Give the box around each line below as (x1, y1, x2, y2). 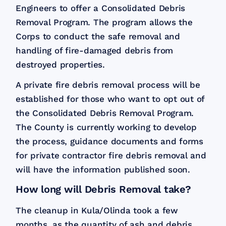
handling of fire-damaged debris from (16, 45, 174, 55)
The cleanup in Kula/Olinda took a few (16, 205, 178, 215)
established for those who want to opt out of (16, 93, 205, 104)
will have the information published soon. (16, 164, 190, 175)
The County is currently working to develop (16, 122, 197, 132)
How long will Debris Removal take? (16, 183, 191, 195)
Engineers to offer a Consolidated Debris (16, 3, 186, 13)
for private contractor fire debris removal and (16, 150, 206, 160)
